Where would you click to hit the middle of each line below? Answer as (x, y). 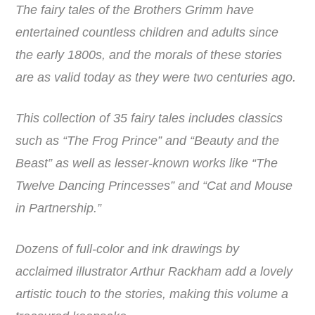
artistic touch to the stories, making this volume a (152, 294)
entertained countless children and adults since (147, 33)
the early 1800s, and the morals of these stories (149, 55)
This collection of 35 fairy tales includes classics (149, 118)
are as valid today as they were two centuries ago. (156, 78)
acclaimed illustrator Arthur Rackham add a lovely (154, 272)
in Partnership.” (59, 208)
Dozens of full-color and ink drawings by (128, 249)
